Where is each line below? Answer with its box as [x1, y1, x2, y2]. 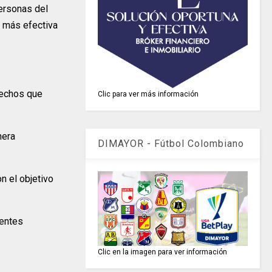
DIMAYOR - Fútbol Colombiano [98, 137, 245, 149]
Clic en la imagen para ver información [98, 248, 228, 257]
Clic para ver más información [98, 89, 199, 98]
